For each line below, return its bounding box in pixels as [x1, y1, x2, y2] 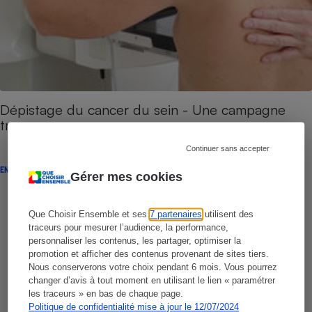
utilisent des [202, 209, 254, 220]
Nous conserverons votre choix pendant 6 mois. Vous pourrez [29, 262, 278, 273]
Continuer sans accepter [185, 144, 270, 153]
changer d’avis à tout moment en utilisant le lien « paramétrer [29, 275, 276, 286]
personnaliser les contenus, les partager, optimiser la [29, 235, 242, 247]
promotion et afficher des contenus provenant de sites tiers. [29, 249, 270, 260]
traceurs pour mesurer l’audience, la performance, [29, 222, 229, 233]
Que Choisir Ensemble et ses [29, 209, 150, 220]
